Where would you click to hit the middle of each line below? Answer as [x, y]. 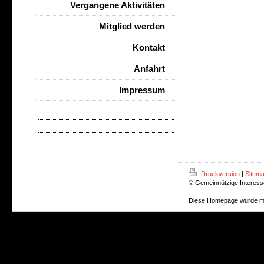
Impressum [142, 90]
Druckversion [220, 174]
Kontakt [149, 47]
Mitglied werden [132, 26]
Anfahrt [149, 69]
